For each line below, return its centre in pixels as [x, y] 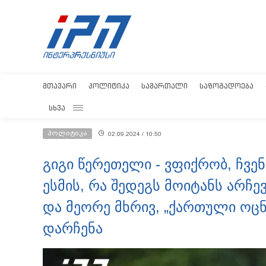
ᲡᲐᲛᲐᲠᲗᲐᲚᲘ [164, 86]
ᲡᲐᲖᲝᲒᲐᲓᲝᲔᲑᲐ [227, 86]
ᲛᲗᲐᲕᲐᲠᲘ [60, 86]
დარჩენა [73, 228]
